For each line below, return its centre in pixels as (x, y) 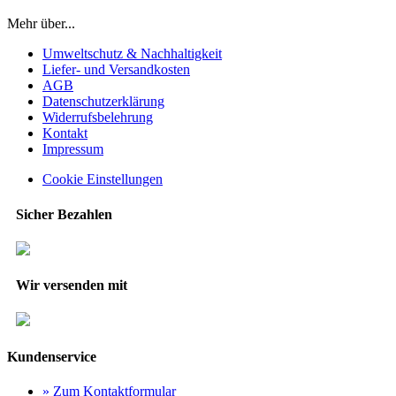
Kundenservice (52, 356)
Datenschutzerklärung (103, 102)
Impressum (73, 149)
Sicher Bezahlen (64, 214)
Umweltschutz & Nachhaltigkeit (132, 54)
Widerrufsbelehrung (98, 118)
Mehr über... (41, 24)
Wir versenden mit (72, 286)
